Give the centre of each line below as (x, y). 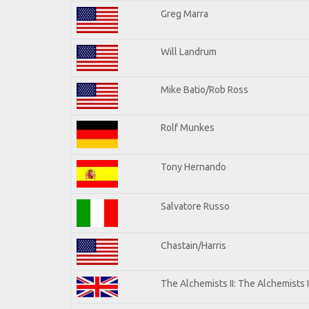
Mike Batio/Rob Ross (205, 89)
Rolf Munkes (188, 127)
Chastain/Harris (193, 245)
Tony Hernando (193, 167)
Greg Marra (185, 13)
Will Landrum (189, 51)
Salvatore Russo (195, 206)
